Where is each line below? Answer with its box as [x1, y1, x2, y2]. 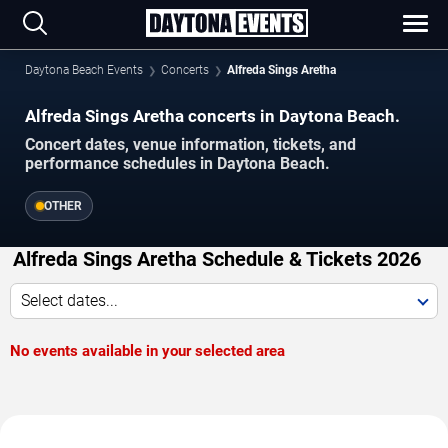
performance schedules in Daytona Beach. [25, 154, 330, 174]
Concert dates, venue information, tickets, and [25, 135, 356, 155]
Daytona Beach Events [25, 63, 143, 77]
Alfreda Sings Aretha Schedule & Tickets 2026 [12, 247, 421, 272]
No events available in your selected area [10, 342, 285, 361]
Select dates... [21, 291, 118, 311]
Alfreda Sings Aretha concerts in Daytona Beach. [25, 106, 400, 126]
